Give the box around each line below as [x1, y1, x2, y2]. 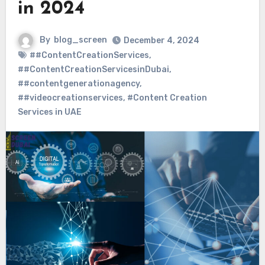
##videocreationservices [17, 92, 123, 103]
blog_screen [54, 34, 107, 45]
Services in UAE [17, 106, 82, 117]
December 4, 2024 [124, 35, 199, 46]
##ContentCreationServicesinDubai [17, 64, 169, 75]
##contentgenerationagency [17, 78, 140, 89]
